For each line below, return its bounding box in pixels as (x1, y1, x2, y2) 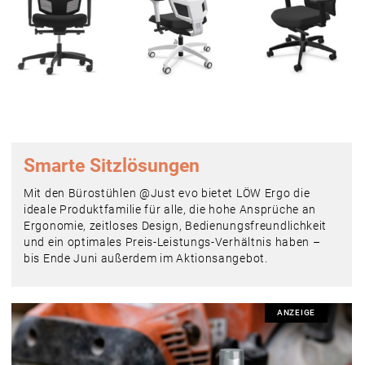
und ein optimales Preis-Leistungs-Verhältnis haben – (24, 235, 321, 248)
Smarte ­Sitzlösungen (24, 154, 200, 177)
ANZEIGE (277, 307, 315, 317)
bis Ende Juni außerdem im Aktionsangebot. (24, 251, 268, 265)
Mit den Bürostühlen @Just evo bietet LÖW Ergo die (24, 186, 310, 200)
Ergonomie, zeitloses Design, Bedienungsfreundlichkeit (24, 218, 328, 232)
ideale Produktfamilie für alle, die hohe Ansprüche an (24, 202, 317, 216)
